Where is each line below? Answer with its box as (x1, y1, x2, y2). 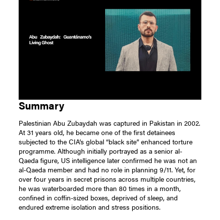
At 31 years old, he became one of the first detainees (19, 127, 176, 137)
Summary (19, 98, 65, 113)
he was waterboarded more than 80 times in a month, (19, 183, 181, 193)
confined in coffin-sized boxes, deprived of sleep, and (19, 192, 178, 202)
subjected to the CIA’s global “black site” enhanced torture (19, 136, 193, 146)
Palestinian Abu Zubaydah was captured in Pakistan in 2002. (19, 117, 201, 128)
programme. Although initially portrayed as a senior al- (19, 145, 183, 156)
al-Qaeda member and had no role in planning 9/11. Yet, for (19, 164, 196, 174)
